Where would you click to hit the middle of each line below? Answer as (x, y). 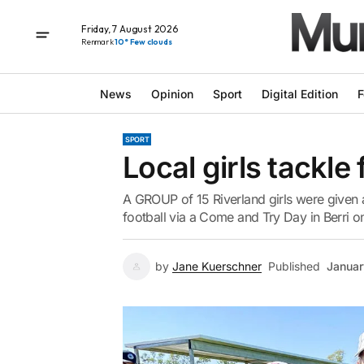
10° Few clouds (143, 41)
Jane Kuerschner (217, 266)
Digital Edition (299, 93)
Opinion (172, 93)
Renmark (98, 41)
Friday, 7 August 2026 (130, 28)
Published (294, 266)
